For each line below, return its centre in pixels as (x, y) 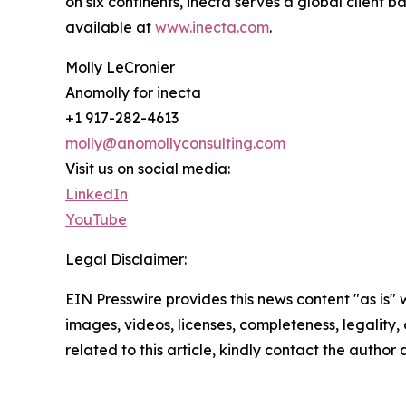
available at (110, 28)
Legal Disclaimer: (126, 260)
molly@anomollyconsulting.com (175, 144)
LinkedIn (97, 194)
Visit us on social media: (148, 169)
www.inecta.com (212, 28)
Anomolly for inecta (133, 93)
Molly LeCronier (120, 68)
